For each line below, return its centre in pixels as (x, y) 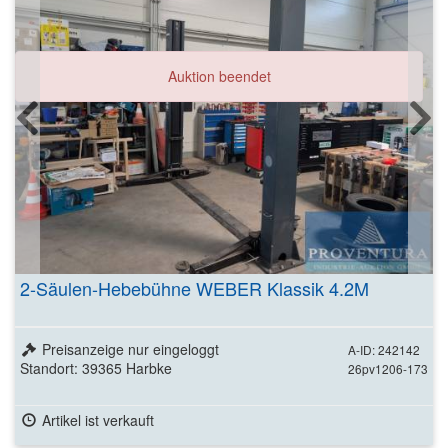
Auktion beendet (219, 75)
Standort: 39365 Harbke (96, 368)
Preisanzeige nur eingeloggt (130, 349)
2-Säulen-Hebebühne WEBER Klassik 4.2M (194, 288)
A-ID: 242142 (384, 349)
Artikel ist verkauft (97, 420)
